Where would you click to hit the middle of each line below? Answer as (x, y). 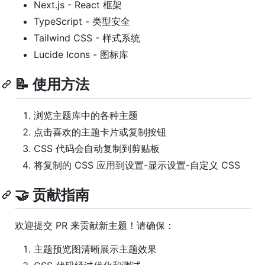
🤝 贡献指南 (52, 195)
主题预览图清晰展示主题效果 (95, 249)
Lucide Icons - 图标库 (81, 55)
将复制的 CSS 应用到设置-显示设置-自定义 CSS (137, 165)
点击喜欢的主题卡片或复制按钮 (100, 132)
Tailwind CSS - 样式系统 (87, 38)
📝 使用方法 (52, 85)
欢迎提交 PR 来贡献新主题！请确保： (95, 225)
